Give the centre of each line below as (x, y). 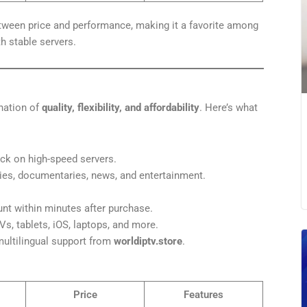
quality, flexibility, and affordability (121, 108)
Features (204, 295)
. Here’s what (229, 108)
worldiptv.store (148, 241)
